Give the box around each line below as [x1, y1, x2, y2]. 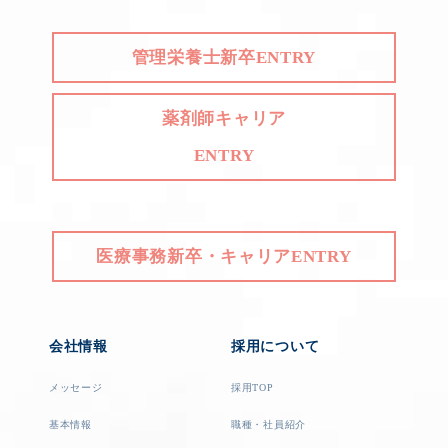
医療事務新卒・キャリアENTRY [96, 247, 352, 267]
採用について [231, 339, 320, 355]
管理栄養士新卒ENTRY [131, 48, 317, 68]
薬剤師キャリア [162, 109, 286, 129]
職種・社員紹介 [231, 419, 306, 431]
